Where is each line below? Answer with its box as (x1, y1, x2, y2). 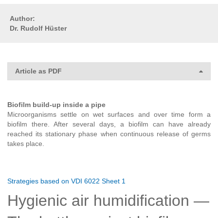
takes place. (7, 140, 44, 148)
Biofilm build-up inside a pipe (7, 101, 106, 109)
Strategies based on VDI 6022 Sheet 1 (7, 177, 126, 185)
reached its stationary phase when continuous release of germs (7, 130, 211, 138)
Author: (10, 15, 37, 23)
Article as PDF (15, 67, 62, 75)
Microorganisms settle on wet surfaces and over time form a (7, 110, 211, 119)
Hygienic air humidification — (7, 192, 209, 210)
